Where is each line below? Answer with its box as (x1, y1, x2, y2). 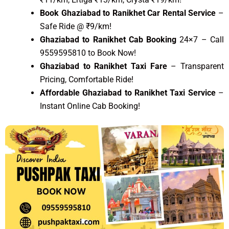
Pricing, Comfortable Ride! (40, 74, 133, 84)
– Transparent (167, 61, 224, 71)
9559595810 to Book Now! (40, 48, 136, 58)
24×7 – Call (179, 34, 224, 44)
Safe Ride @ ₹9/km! (40, 21, 111, 31)
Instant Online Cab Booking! (40, 101, 140, 111)
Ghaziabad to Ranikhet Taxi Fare (40, 61, 167, 71)
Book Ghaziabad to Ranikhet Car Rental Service (40, 8, 216, 18)
